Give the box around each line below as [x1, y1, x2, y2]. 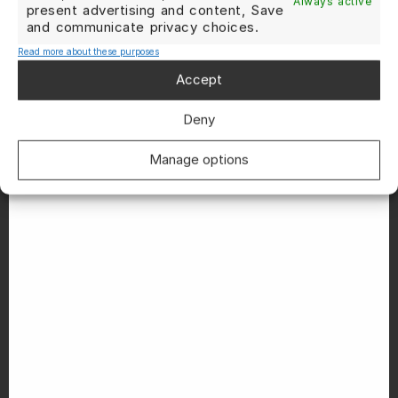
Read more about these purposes [18, 45, 159, 57]
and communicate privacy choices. [27, 18, 259, 36]
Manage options [149, 151, 249, 169]
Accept [176, 71, 222, 89]
